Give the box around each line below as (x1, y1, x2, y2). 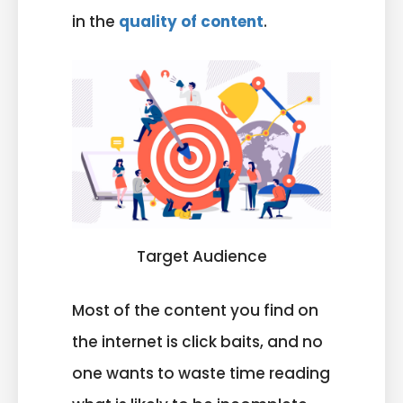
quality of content (119, 10, 264, 32)
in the (72, 10, 119, 32)
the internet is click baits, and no (72, 331, 323, 354)
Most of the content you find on (72, 300, 318, 322)
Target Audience (136, 245, 267, 267)
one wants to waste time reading (72, 363, 330, 385)
